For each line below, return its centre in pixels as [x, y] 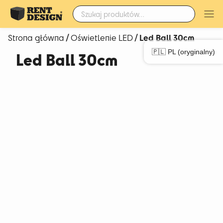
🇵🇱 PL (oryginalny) [183, 52]
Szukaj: [82, 9]
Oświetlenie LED [102, 38]
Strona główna [36, 38]
